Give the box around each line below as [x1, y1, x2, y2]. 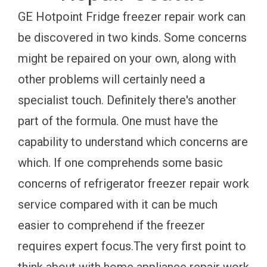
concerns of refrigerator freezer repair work [18, 176, 249, 191]
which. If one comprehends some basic [18, 156, 223, 170]
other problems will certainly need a [18, 72, 205, 87]
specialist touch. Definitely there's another [18, 93, 237, 108]
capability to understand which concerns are [18, 135, 248, 150]
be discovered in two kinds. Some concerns [18, 30, 247, 45]
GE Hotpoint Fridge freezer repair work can [18, 10, 246, 24]
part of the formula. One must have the [18, 114, 218, 129]
